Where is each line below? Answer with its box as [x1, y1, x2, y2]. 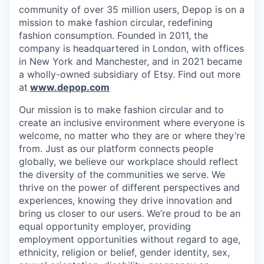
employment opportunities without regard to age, [19, 233, 240, 245]
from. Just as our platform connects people [19, 143, 213, 154]
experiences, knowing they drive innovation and [19, 194, 232, 206]
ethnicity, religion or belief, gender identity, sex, [19, 246, 230, 258]
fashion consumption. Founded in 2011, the [19, 29, 208, 41]
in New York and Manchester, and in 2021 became [19, 55, 242, 67]
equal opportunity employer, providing [19, 220, 191, 232]
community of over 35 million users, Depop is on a [19, 4, 245, 15]
